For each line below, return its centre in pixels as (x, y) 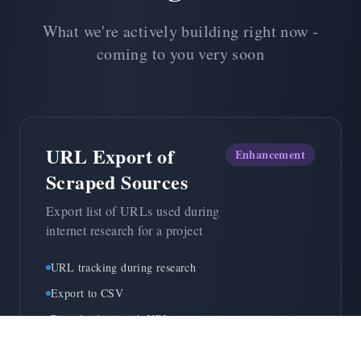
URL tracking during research (124, 268)
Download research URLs (113, 319)
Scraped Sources (117, 182)
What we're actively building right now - (180, 31)
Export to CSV (87, 293)
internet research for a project (124, 230)
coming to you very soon (180, 54)
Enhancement (270, 155)
